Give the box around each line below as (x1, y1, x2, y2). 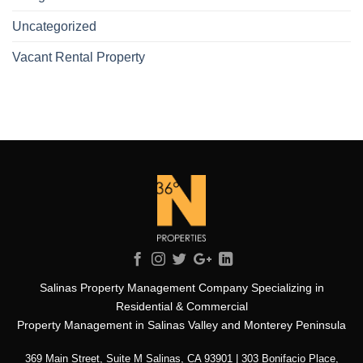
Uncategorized (12, 19, 96, 34)
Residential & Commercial (115, 299, 248, 313)
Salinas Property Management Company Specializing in (39, 280, 324, 294)
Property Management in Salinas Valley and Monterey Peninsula (17, 318, 346, 331)
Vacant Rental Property (12, 50, 145, 65)
